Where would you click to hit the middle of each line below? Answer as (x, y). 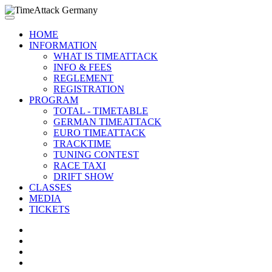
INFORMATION (63, 45)
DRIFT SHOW (83, 176)
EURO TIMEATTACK (100, 133)
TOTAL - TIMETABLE (101, 111)
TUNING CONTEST (96, 155)
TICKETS (49, 209)
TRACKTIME (82, 144)
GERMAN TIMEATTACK (107, 122)
